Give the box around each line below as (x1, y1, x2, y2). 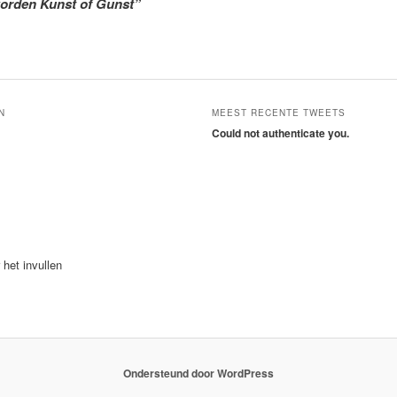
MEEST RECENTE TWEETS (212, 106, 346, 120)
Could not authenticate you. (212, 125, 350, 142)
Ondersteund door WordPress (123, 364, 274, 381)
